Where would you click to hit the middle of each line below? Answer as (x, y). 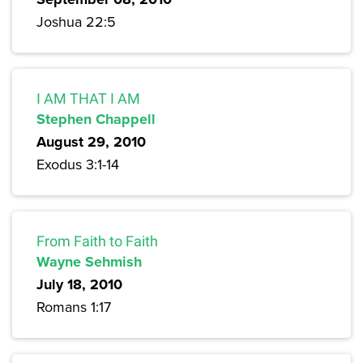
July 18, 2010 (79, 285)
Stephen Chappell (96, 120)
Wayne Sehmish (89, 262)
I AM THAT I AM (88, 99)
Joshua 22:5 (76, 22)
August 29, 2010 (91, 142)
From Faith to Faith (97, 241)
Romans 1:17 (74, 307)
